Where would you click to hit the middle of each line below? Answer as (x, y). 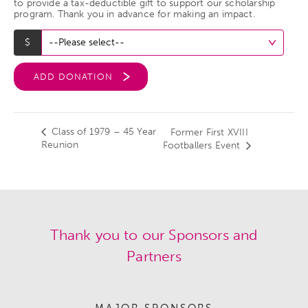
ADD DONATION (73, 76)
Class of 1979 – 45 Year (103, 132)
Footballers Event (203, 146)
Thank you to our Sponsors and (154, 234)
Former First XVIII (209, 133)
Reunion (60, 145)
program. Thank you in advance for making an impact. (134, 14)
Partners (154, 256)
